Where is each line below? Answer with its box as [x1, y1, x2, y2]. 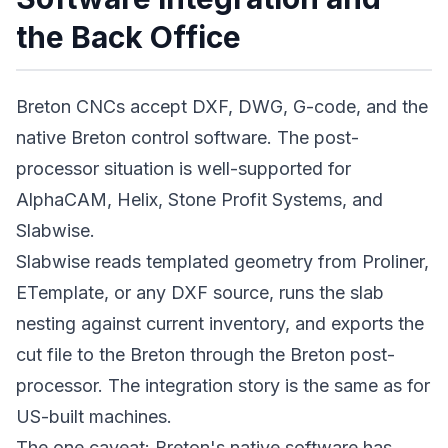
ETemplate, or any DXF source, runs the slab [16, 282, 384, 303]
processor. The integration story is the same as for [16, 375, 430, 396]
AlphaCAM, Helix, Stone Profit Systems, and [16, 189, 383, 210]
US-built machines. [16, 406, 172, 427]
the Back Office [16, 19, 241, 55]
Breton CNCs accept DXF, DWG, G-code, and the [16, 96, 428, 117]
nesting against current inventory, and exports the [16, 313, 424, 334]
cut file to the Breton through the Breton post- [16, 344, 395, 365]
